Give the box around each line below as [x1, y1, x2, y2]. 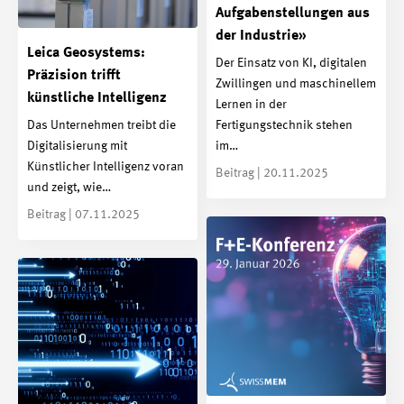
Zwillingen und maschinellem [216, 77, 376, 90]
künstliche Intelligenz [27, 91, 167, 106]
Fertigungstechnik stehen [216, 118, 353, 132]
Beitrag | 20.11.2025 [216, 166, 328, 179]
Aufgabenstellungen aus [216, 6, 370, 22]
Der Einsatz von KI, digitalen [216, 56, 367, 69]
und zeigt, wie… [27, 180, 111, 194]
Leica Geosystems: [27, 46, 145, 61]
